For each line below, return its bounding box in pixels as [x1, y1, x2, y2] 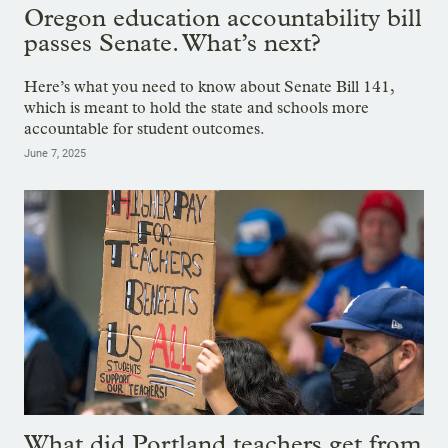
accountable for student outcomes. [24, 119, 265, 139]
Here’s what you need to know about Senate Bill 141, [24, 77, 394, 97]
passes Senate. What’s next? [24, 28, 321, 58]
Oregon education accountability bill [24, 3, 422, 33]
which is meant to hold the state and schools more [24, 98, 369, 118]
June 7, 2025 [24, 147, 86, 161]
